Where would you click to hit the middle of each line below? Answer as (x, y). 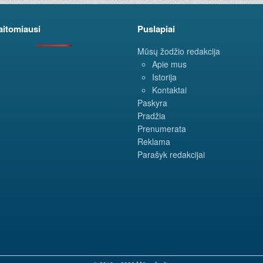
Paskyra (152, 103)
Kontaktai (169, 90)
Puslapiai (156, 29)
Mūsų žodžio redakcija (179, 51)
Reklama (154, 142)
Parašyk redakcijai (171, 155)
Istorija (164, 77)
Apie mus (169, 64)
